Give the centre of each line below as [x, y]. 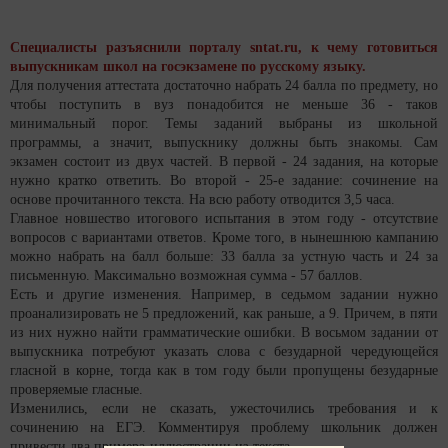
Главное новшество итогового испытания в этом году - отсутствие [224, 219]
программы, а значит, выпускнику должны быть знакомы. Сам [224, 143]
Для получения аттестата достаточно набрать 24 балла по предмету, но [224, 86]
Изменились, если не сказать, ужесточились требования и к [224, 409]
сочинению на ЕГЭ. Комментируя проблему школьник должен [224, 428]
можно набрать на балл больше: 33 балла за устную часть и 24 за [224, 257]
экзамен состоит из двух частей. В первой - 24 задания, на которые [224, 162]
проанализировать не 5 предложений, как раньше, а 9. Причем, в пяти [224, 314]
